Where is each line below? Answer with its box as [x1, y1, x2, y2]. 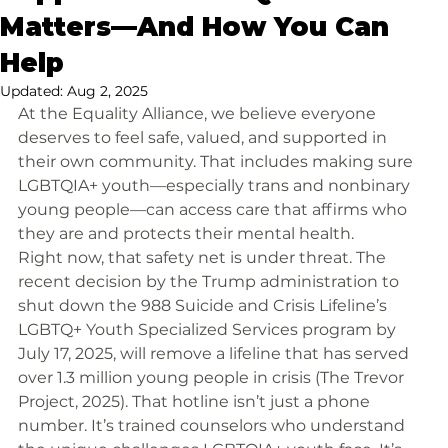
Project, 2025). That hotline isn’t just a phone [18, 392, 374, 411]
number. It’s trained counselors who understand [18, 416, 409, 435]
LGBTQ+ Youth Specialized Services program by [18, 320, 400, 339]
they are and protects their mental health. [18, 224, 354, 243]
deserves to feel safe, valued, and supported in [18, 128, 391, 147]
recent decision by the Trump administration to [18, 272, 403, 291]
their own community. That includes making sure [18, 152, 417, 171]
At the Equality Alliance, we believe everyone [18, 104, 380, 123]
